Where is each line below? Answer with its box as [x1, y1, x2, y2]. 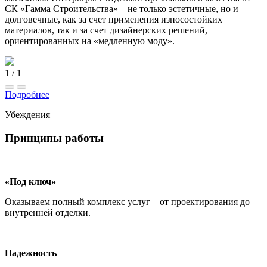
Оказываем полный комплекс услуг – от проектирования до [5, 196, 250, 207]
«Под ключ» [5, 176, 56, 187]
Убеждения [5, 110, 50, 120]
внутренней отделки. [5, 207, 91, 218]
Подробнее [5, 89, 49, 100]
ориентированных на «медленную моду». [5, 36, 175, 46]
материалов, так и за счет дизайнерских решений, [5, 25, 207, 36]
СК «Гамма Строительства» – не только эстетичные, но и [5, 4, 238, 14]
